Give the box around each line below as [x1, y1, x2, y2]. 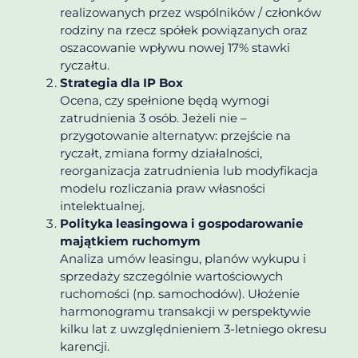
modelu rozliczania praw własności [60, 181, 265, 197]
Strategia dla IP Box [60, 75, 183, 91]
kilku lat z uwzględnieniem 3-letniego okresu [60, 321, 327, 337]
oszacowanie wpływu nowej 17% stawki [60, 40, 290, 56]
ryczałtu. [60, 58, 109, 74]
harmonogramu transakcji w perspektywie [60, 304, 311, 320]
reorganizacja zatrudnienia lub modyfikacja [60, 163, 318, 179]
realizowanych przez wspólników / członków [60, 5, 321, 21]
